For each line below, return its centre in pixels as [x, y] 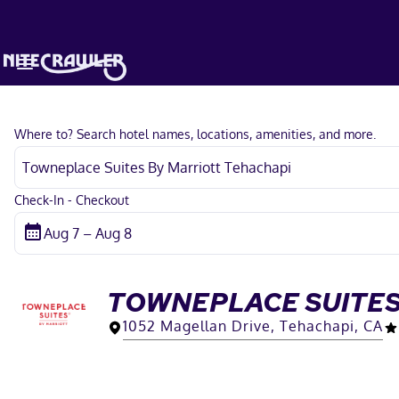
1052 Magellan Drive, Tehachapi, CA [253, 326]
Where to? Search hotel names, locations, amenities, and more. [195, 134]
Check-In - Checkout [72, 200]
